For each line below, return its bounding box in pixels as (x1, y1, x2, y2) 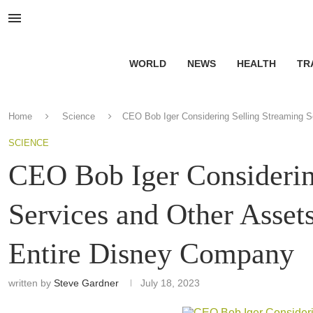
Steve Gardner (54, 277, 119, 289)
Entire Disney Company (8, 238, 294, 270)
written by (8, 277, 54, 289)
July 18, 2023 (140, 277, 200, 289)
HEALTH (236, 58, 276, 69)
